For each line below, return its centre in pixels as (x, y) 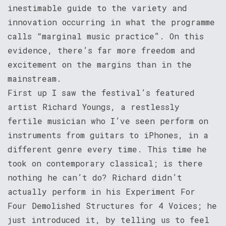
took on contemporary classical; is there (105, 163)
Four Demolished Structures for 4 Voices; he (112, 205)
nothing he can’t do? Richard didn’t (95, 177)
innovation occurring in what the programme (111, 22)
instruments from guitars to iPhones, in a (108, 135)
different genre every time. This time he (107, 149)
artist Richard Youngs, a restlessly (94, 106)
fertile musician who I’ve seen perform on (108, 121)
